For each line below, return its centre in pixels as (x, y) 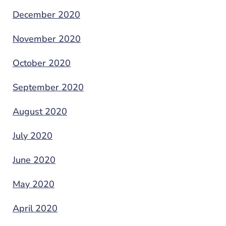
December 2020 (46, 14)
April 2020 (35, 208)
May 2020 (34, 184)
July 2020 (33, 135)
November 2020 (47, 39)
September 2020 (48, 87)
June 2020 (34, 160)
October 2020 (42, 63)
